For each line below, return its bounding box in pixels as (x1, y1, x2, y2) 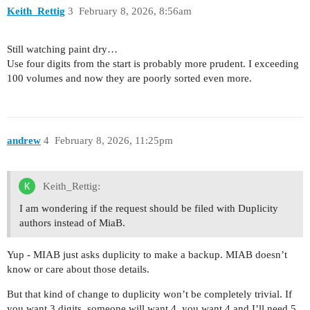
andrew (7, 134, 41, 146)
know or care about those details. (7, 263, 149, 275)
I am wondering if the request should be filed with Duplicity (19, 202, 278, 214)
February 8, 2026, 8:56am (78, 6, 192, 17)
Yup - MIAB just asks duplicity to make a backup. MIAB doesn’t (7, 248, 287, 260)
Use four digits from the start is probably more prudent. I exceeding (7, 58, 299, 70)
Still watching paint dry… (7, 44, 118, 55)
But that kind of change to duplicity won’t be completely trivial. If (7, 288, 292, 300)
